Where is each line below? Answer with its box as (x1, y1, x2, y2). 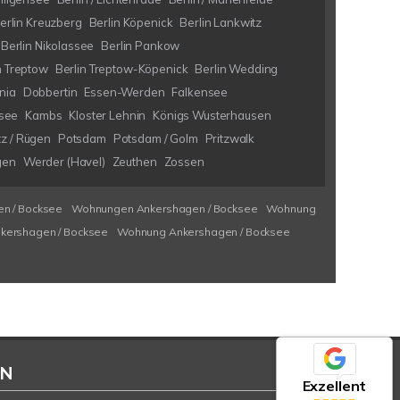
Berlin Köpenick (88, 15, 173, 29)
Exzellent (302, 377, 367, 395)
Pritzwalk (204, 131, 255, 146)
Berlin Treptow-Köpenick (54, 62, 188, 76)
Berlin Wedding (195, 62, 279, 76)
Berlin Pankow (101, 38, 180, 53)
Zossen (163, 154, 204, 169)
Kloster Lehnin (69, 108, 146, 122)
